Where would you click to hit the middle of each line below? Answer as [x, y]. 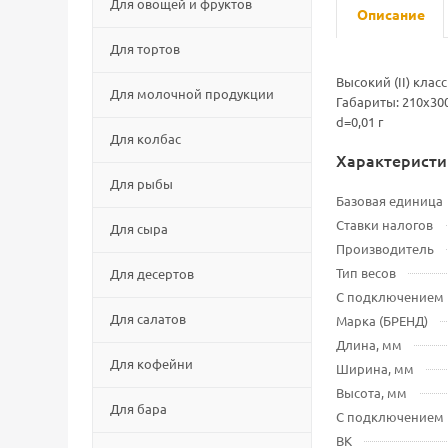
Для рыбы [141, 183]
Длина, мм [369, 344]
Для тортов [145, 48]
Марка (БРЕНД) [382, 320]
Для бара [138, 408]
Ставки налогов [384, 224]
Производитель [385, 248]
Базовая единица [389, 200]
